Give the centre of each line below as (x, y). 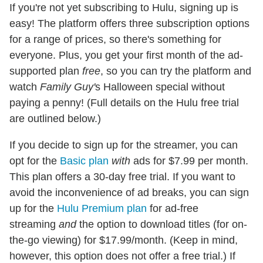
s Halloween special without (160, 87)
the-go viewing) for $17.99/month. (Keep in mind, (124, 240)
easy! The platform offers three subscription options (129, 23)
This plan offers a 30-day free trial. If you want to (122, 176)
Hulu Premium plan (102, 208)
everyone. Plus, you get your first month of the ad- (126, 55)
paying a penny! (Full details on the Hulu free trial (124, 102)
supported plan (46, 71)
